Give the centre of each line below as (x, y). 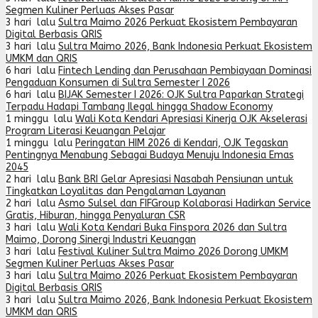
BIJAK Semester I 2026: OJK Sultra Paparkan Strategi (181, 95)
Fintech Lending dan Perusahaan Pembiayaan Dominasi (185, 71)
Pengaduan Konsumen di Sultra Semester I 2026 (118, 83)
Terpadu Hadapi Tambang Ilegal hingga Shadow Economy (139, 107)
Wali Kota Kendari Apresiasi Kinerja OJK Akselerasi (191, 119)
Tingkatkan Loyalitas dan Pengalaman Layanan (116, 191)
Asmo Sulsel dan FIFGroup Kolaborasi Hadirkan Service (185, 203)
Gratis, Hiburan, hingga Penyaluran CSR (95, 215)
